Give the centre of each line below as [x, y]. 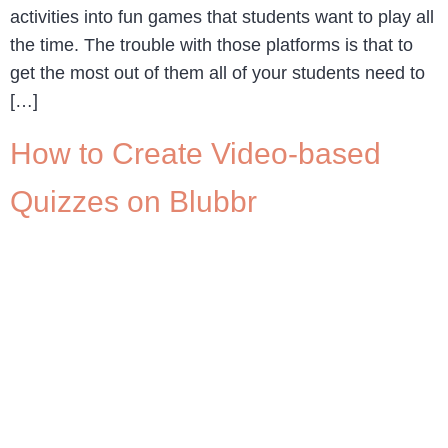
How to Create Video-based [195, 153]
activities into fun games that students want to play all [222, 17]
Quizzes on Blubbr [133, 201]
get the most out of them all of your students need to [217, 73]
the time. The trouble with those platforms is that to [211, 45]
